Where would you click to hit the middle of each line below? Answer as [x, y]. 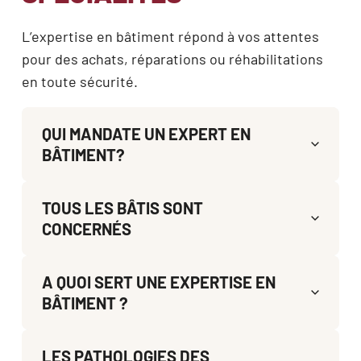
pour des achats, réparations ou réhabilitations [172, 58]
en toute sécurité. [80, 81]
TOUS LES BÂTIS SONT [122, 207]
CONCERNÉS [87, 228]
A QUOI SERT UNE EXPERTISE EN [159, 282]
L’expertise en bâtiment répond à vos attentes [170, 36]
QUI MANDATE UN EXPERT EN [146, 133]
